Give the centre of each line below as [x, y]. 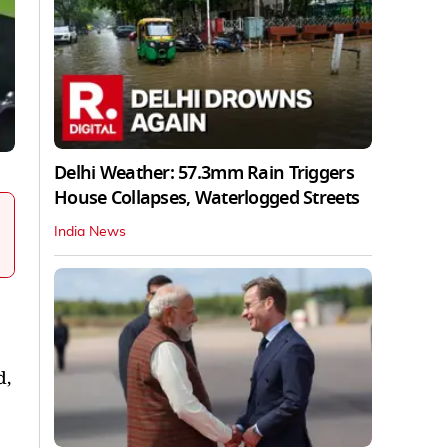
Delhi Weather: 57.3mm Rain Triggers [204, 172]
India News [90, 231]
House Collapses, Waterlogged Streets [207, 197]
